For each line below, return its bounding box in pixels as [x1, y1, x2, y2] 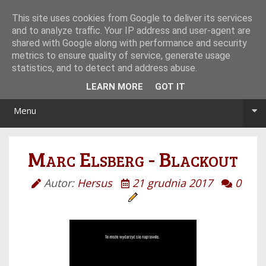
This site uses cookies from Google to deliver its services [12, 12, 252, 24]
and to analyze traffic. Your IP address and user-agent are [12, 25, 251, 36]
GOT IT [154, 81, 185, 92]
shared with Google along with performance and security [12, 37, 247, 49]
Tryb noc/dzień [147, 3, 210, 15]
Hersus [77, 175, 112, 190]
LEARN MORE [85, 81, 143, 92]
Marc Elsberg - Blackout [28, 144, 238, 173]
